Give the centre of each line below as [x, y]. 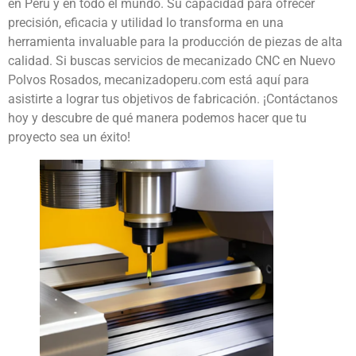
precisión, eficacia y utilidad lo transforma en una [146, 23]
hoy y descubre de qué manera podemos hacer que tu [157, 118]
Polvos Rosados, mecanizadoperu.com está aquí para [159, 80]
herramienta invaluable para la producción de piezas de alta [175, 42]
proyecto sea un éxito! [69, 137]
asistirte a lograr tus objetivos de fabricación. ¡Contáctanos [173, 99]
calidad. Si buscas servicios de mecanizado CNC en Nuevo [172, 61]
